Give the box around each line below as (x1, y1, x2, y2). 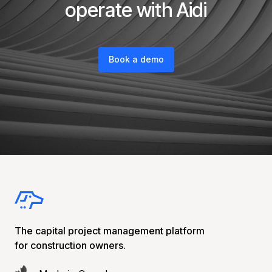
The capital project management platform (15, 224, 205, 237)
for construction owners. (15, 239, 126, 251)
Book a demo (108, 53, 164, 64)
